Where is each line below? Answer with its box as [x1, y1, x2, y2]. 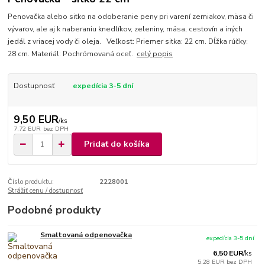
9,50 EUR [13, 112, 59, 127]
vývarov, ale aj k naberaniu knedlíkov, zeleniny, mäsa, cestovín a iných [8, 24, 243, 34]
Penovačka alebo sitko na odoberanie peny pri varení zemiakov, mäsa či [8, 12, 254, 22]
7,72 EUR [13, 124, 41, 133]
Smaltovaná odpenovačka [40, 230, 132, 240]
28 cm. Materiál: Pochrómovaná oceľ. [8, 49, 137, 59]
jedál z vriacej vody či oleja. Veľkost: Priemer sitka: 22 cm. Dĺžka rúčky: [8, 37, 248, 47]
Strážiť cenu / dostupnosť [8, 186, 83, 196]
